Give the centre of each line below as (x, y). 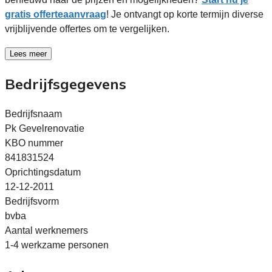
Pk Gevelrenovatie (45, 128)
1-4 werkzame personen (57, 245)
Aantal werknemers (46, 230)
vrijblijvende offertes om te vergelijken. (87, 29)
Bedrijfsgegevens (66, 83)
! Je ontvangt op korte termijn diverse (185, 14)
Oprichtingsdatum (43, 172)
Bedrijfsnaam (33, 114)
